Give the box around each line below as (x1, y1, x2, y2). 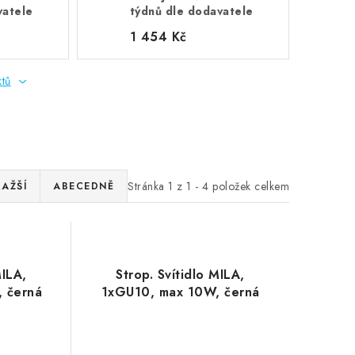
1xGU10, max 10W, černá (101, 283, 260, 301)
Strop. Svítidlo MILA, (116, 265, 245, 284)
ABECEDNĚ (53, 179, 114, 193)
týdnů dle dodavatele (129, 3, 254, 19)
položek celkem (208, 177, 289, 194)
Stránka (128, 177, 168, 194)
